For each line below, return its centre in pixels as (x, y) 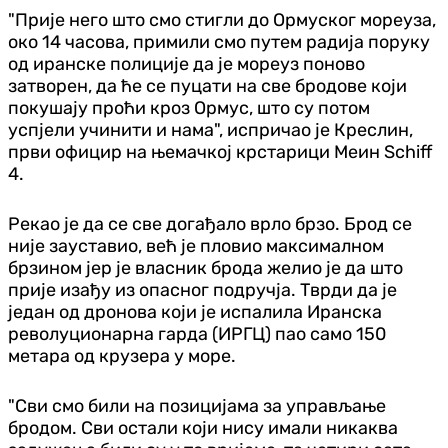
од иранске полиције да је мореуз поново (186, 63)
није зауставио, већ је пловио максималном (196, 245)
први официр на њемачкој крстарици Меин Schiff (220, 151)
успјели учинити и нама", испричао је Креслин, (210, 129)
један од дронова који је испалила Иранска (195, 311)
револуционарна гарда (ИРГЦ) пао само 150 (197, 333)
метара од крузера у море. (122, 355)
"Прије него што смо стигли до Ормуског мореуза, (222, 19)
